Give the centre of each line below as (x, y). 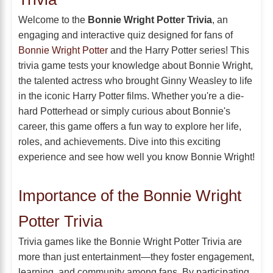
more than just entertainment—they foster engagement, (136, 257)
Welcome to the (53, 20)
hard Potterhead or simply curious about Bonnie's (124, 111)
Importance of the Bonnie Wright (130, 196)
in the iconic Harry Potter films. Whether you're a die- (131, 96)
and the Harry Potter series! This (179, 50)
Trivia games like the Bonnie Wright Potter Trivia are (130, 242)
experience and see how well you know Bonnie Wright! (136, 157)
